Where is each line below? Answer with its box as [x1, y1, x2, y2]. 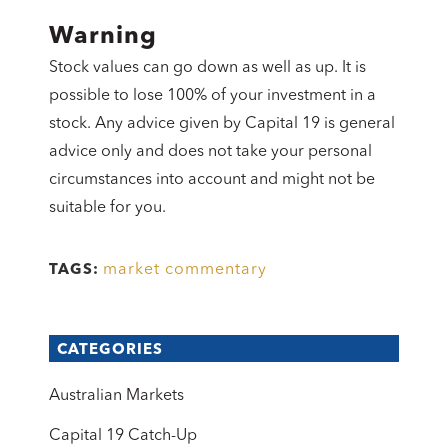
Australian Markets [49, 387, 184, 404]
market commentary [103, 261, 267, 278]
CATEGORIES [57, 342, 163, 358]
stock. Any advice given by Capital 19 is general [49, 115, 395, 132]
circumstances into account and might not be [49, 171, 375, 188]
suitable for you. [49, 199, 166, 216]
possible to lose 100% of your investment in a [49, 87, 376, 104]
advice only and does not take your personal [49, 143, 372, 160]
